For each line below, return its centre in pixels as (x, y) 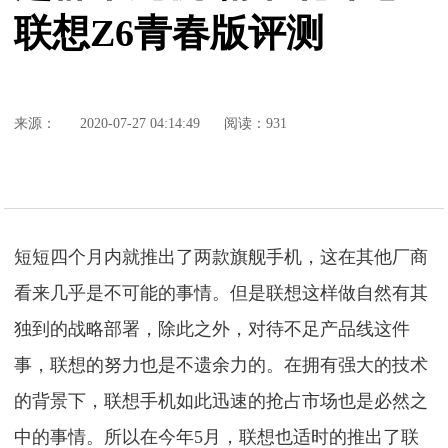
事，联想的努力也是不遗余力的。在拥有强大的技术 (221, 365)
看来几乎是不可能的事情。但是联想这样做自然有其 (221, 293)
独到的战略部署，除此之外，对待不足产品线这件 (212, 329)
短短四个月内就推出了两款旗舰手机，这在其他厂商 (221, 257)
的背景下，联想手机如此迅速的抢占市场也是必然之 (221, 401)
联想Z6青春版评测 (169, 33)
